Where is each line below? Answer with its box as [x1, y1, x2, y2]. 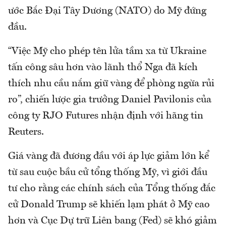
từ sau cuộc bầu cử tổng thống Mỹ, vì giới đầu [8, 167, 207, 178]
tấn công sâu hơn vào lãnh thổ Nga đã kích [8, 63, 198, 73]
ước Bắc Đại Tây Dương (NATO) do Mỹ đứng [8, 6, 206, 17]
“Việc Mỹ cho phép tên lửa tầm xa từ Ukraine [8, 46, 206, 57]
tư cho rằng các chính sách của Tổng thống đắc [8, 184, 215, 194]
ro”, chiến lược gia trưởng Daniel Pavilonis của [8, 95, 211, 105]
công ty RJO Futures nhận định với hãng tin [8, 111, 203, 122]
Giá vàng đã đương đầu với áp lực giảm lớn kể [8, 151, 209, 162]
